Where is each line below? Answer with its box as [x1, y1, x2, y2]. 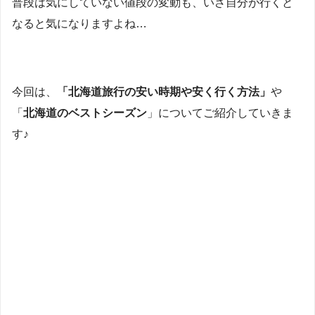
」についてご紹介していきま [147, 107, 293, 120]
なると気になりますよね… [12, 17, 147, 30]
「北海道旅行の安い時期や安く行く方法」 [57, 86, 271, 98]
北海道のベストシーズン [23, 107, 147, 120]
